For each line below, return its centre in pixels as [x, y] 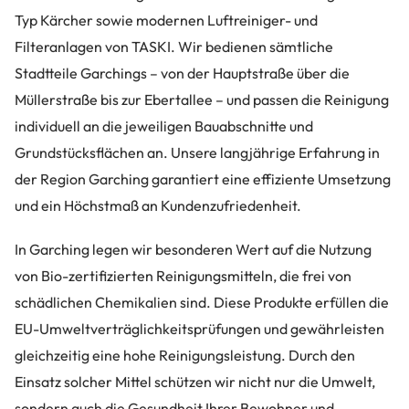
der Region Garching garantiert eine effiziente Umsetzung [203, 179]
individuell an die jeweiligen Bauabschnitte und [164, 126]
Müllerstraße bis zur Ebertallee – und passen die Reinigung [202, 100]
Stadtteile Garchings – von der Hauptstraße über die [182, 73]
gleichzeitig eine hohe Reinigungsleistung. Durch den [185, 356]
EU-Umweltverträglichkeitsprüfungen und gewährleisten [199, 329]
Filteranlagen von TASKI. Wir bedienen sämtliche [174, 47]
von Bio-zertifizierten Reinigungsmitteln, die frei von [183, 276]
